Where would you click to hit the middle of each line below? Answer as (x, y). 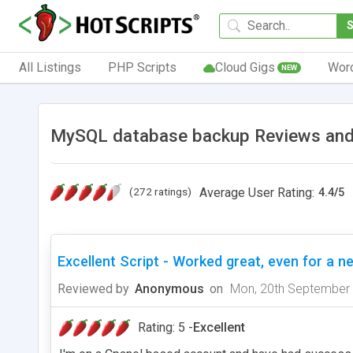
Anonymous (169, 288)
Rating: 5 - (165, 327)
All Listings (50, 67)
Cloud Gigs (245, 67)
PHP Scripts (142, 67)
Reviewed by (93, 288)
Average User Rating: (257, 192)
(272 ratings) (160, 191)
